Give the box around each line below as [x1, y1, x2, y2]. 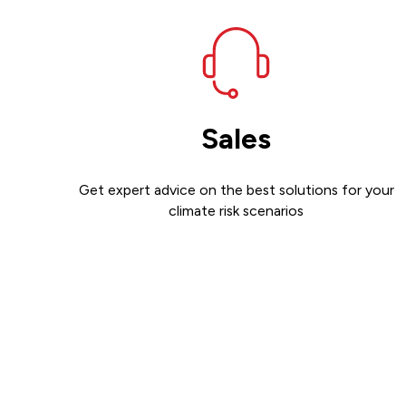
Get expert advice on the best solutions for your [78, 180, 394, 198]
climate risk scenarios [169, 201, 304, 219]
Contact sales [181, 253, 292, 275]
